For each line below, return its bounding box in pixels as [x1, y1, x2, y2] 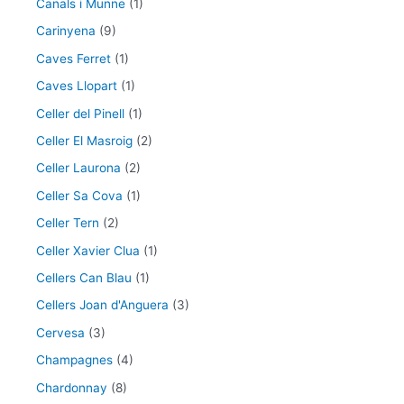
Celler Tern [36, 216, 99, 231]
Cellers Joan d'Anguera [36, 298, 169, 313]
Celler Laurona [36, 161, 121, 176]
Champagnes [36, 353, 113, 368]
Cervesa [36, 325, 85, 340]
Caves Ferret [36, 50, 111, 66]
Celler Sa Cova [36, 188, 123, 203]
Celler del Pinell [36, 106, 124, 121]
